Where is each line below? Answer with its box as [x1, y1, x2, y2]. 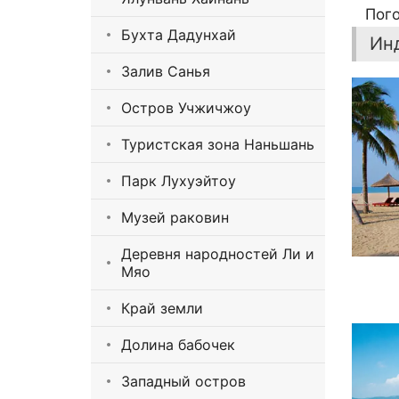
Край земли [121, 299, 203, 318]
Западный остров [121, 372, 246, 391]
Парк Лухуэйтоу [121, 172, 236, 191]
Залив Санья [121, 62, 210, 81]
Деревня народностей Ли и [121, 245, 314, 264]
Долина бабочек [121, 336, 235, 354]
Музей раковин [121, 208, 229, 227]
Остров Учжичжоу [121, 99, 251, 118]
